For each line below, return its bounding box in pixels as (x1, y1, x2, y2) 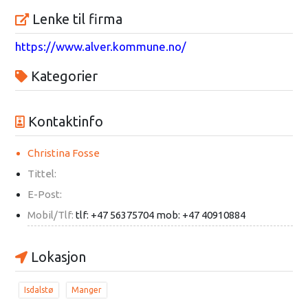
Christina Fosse (27, 147, 100, 159)
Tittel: (27, 168, 56, 180)
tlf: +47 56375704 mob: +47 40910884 (75, 209, 245, 221)
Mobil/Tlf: (27, 209, 76, 221)
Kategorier (27, 68, 98, 85)
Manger (71, 285, 102, 295)
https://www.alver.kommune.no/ (14, 40, 186, 54)
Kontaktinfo (24, 113, 103, 130)
